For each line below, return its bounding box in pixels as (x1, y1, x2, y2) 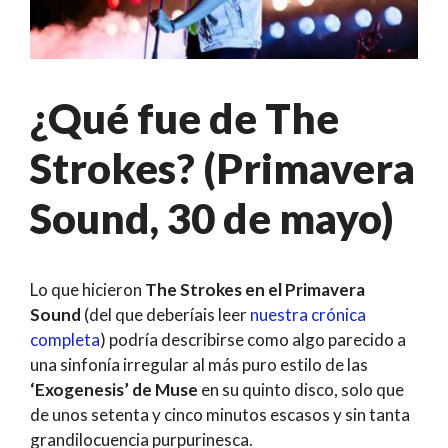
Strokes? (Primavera (30, 143, 415, 194)
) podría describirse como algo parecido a (100, 329, 406, 351)
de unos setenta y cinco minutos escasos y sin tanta (30, 404, 410, 426)
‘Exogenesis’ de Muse (30, 379, 198, 401)
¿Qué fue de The (30, 93, 339, 144)
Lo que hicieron (30, 279, 145, 301)
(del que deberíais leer (81, 304, 250, 326)
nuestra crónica (250, 304, 366, 326)
